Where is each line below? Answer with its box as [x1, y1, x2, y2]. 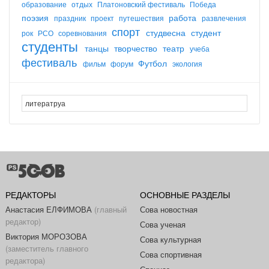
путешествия [119, 12, 166, 23]
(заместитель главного [5, 242, 88, 254]
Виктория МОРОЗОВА [5, 230, 87, 242]
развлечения [202, 12, 246, 23]
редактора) [5, 254, 45, 266]
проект [91, 12, 116, 23]
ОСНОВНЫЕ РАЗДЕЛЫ [139, 188, 230, 201]
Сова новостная [139, 203, 198, 215]
